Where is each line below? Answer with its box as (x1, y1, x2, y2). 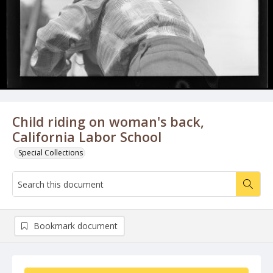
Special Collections (18, 147, 83, 158)
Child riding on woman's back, (12, 113, 204, 130)
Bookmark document (34, 220, 118, 232)
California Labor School (12, 128, 161, 146)
